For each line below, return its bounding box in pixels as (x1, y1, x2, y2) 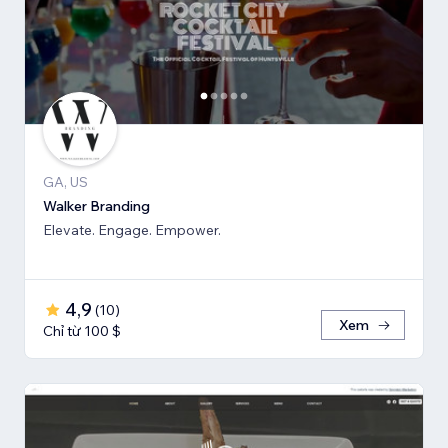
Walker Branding (43, 196, 150, 215)
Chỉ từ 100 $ (43, 321, 121, 340)
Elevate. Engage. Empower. (43, 220, 221, 239)
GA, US (43, 172, 88, 191)
